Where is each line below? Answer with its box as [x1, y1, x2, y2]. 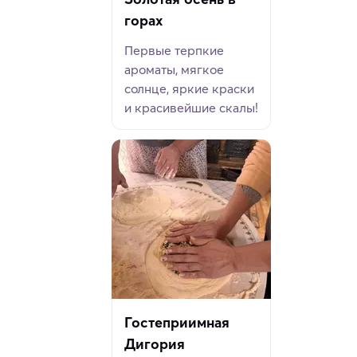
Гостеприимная [124, 313, 229, 332]
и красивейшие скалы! [124, 100, 258, 116]
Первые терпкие [124, 42, 224, 59]
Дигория [124, 335, 185, 354]
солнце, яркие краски [124, 80, 254, 97]
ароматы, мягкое [124, 61, 224, 78]
